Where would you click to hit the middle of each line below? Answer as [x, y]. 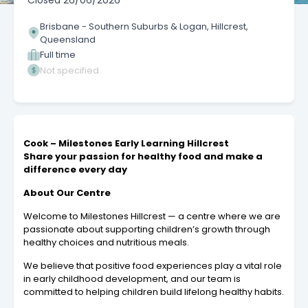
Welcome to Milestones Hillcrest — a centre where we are [152, 217]
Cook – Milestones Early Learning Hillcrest [126, 144]
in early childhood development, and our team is [132, 279]
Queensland [68, 39]
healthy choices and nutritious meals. [106, 243]
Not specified [69, 70]
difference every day [75, 170]
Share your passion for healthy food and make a [143, 157]
